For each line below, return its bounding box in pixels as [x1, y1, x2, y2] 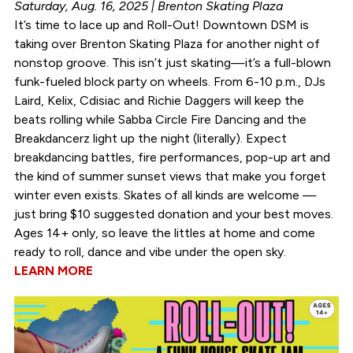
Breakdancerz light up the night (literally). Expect [13, 131, 287, 147]
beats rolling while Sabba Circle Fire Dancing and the [13, 112, 307, 128]
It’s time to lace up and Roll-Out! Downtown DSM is [13, 17, 309, 33]
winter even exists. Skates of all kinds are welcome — [13, 188, 317, 203]
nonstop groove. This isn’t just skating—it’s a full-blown [13, 55, 331, 71]
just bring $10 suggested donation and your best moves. [13, 206, 333, 222]
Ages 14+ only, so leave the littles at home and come [13, 225, 315, 241]
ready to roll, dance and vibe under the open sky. [13, 244, 286, 260]
